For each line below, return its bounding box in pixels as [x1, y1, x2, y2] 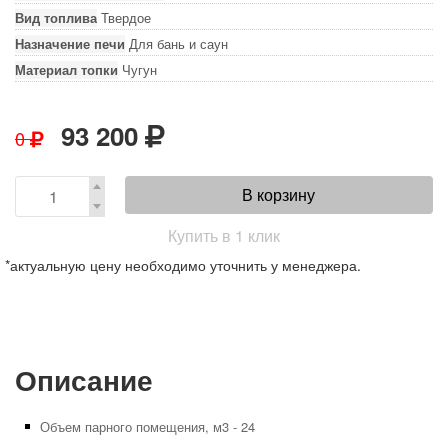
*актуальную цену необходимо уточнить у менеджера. [5, 255, 361, 275]
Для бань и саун [129, 34, 228, 53]
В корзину [242, 183, 316, 206]
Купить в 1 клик [168, 224, 280, 247]
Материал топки [15, 60, 118, 79]
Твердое [101, 8, 151, 27]
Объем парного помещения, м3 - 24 [40, 417, 255, 436]
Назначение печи [15, 34, 125, 53]
